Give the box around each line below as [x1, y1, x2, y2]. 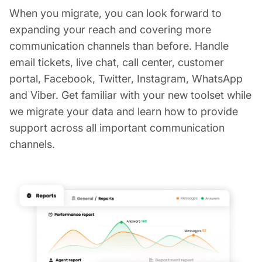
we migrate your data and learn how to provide [9, 105, 238, 118]
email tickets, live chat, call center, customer [9, 56, 224, 68]
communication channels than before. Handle [9, 39, 229, 52]
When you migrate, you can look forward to [9, 6, 222, 19]
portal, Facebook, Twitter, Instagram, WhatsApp [9, 72, 243, 85]
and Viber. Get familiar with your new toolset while [9, 88, 251, 101]
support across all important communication [9, 121, 225, 134]
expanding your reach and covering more [9, 23, 211, 36]
